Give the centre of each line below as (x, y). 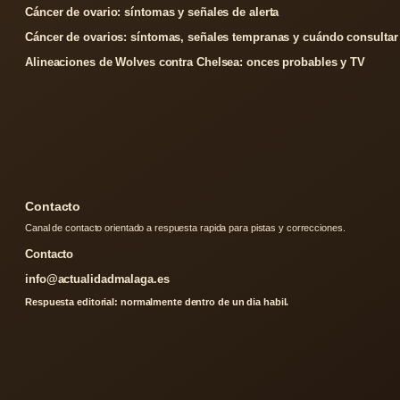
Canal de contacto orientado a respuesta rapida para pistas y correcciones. (185, 228)
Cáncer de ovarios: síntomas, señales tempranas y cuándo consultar (212, 37)
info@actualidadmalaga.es (97, 279)
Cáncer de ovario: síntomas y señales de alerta (152, 12)
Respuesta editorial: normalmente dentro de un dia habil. (157, 302)
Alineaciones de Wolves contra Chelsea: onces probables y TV (196, 62)
